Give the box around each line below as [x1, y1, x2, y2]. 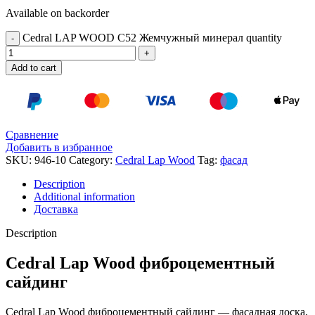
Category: [69, 154, 112, 167]
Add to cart [11, 63, 56, 74]
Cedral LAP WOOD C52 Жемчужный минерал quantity [22, 32, 282, 44]
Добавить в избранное [6, 141, 112, 154]
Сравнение [6, 129, 58, 141]
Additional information [34, 191, 135, 203]
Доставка [34, 203, 78, 216]
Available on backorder [6, 7, 109, 20]
